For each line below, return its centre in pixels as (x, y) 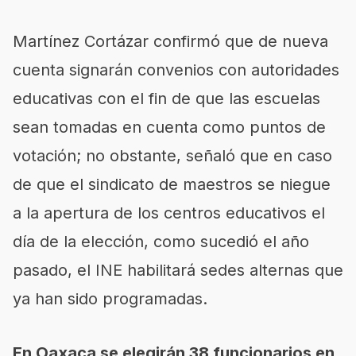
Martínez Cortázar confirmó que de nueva (170, 41)
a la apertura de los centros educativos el (169, 213)
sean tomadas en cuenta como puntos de (169, 127)
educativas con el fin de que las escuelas (166, 99)
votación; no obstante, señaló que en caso (172, 156)
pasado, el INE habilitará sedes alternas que (178, 270)
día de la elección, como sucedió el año (161, 242)
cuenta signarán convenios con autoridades (176, 70)
